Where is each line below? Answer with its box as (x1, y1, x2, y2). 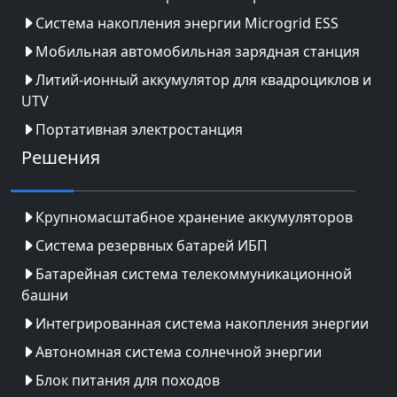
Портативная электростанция (35, 119, 243, 139)
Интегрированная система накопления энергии (35, 313, 369, 333)
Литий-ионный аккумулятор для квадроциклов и (35, 69, 371, 90)
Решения (21, 144, 100, 169)
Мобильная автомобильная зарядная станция (35, 41, 360, 61)
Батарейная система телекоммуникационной (35, 263, 352, 284)
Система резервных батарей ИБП (35, 235, 268, 255)
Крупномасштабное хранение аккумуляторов (35, 206, 353, 227)
